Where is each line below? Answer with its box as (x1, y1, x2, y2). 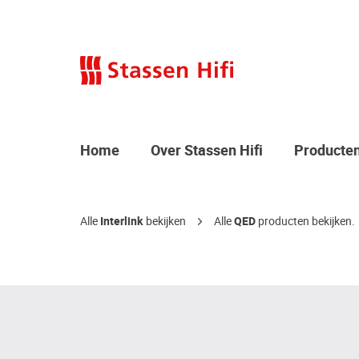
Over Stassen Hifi (151, 140, 263, 162)
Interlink (100, 213, 143, 231)
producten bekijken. (256, 213, 355, 230)
